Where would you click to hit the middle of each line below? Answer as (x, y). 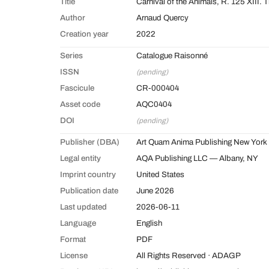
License (74, 255)
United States (160, 174)
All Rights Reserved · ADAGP (189, 255)
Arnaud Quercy (162, 17)
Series (71, 55)
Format (73, 239)
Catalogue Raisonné (172, 55)
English (149, 223)
